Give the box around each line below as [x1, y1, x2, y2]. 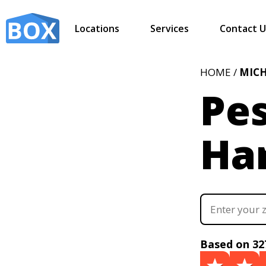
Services [150, 21, 189, 35]
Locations [75, 21, 119, 35]
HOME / [200, 65, 239, 79]
